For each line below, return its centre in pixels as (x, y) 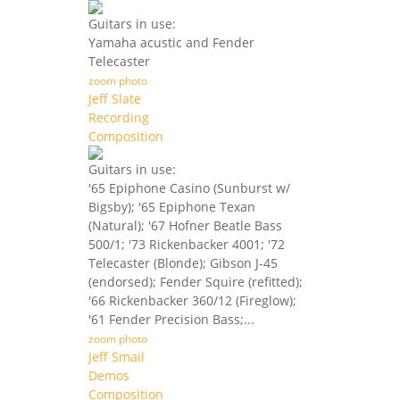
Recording (119, 118)
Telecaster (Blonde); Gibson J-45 (183, 263)
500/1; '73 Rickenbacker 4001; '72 (187, 245)
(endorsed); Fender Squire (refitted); (196, 282)
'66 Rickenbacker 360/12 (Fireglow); (192, 301)
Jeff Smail (117, 357)
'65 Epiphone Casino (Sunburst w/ (189, 188)
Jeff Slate (115, 99)
